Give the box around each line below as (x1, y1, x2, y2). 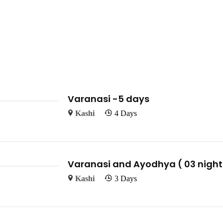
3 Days (114, 174, 137, 183)
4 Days (114, 109, 137, 118)
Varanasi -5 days (67, 93, 169, 106)
